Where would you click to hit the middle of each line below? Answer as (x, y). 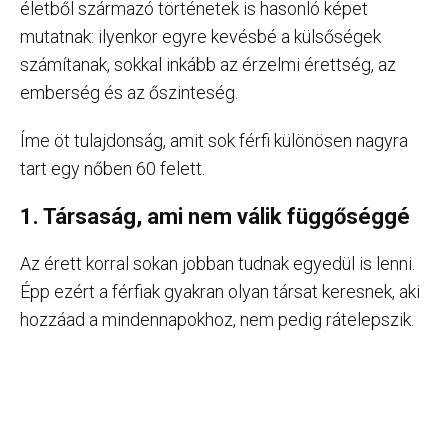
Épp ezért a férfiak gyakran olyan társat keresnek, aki (220, 292)
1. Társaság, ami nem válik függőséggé (215, 217)
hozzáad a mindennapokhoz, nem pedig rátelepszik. (217, 320)
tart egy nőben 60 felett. (112, 169)
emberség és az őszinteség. (129, 93)
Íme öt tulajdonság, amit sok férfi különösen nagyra (214, 141)
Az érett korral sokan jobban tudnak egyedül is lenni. (217, 264)
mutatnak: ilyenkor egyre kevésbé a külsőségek (200, 37)
